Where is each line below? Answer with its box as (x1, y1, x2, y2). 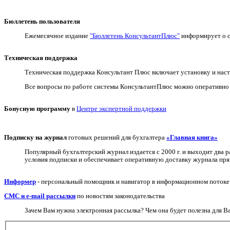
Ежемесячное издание (25, 32, 90, 40)
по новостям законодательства (75, 192, 165, 200)
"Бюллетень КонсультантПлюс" (90, 32, 180, 40)
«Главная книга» (166, 133, 218, 142)
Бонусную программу (4, 105, 70, 113)
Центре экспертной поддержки (76, 105, 166, 113)
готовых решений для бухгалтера (67, 133, 166, 142)
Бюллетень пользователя (4, 17, 80, 26)
